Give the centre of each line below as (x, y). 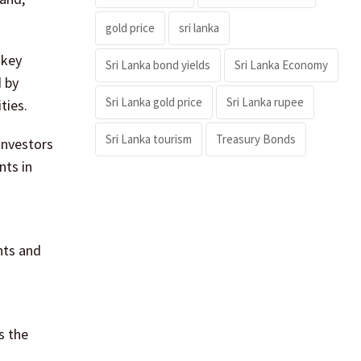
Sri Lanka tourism (149, 139)
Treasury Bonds (256, 139)
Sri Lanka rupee (265, 102)
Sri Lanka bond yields (158, 64)
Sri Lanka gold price (154, 102)
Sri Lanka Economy (281, 64)
